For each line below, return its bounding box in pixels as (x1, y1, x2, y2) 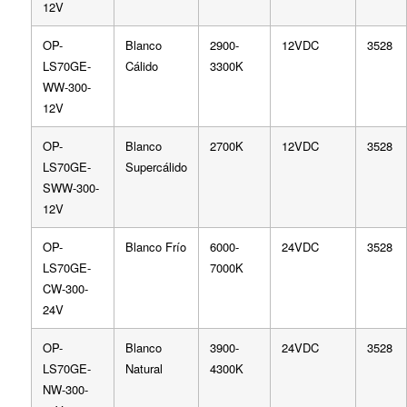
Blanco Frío (124, 237, 186, 255)
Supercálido (124, 157, 187, 175)
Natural (124, 359, 163, 377)
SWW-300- (42, 178, 99, 196)
